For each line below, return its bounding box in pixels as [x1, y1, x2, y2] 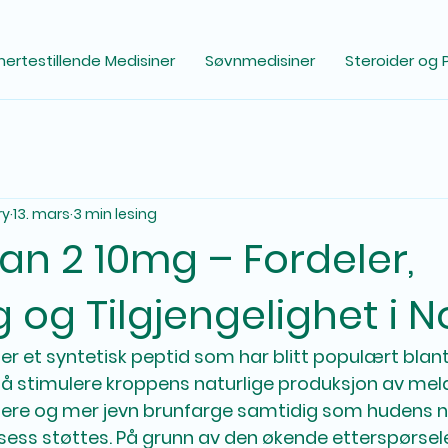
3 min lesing [73, 204, 157, 224]
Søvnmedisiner [205, 50, 316, 71]
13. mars [13, 204, 70, 224]
